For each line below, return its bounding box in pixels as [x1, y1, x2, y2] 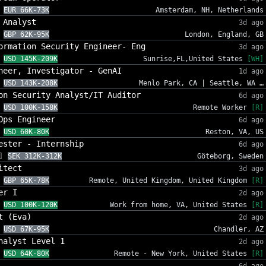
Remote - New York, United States [114, 249, 251, 258]
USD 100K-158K [3, 103, 58, 112]
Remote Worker [193, 103, 251, 112]
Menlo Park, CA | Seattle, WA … [139, 78, 264, 87]
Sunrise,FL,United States [143, 54, 247, 63]
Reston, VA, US [205, 127, 264, 136]
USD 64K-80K [3, 249, 49, 258]
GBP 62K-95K [3, 30, 49, 39]
